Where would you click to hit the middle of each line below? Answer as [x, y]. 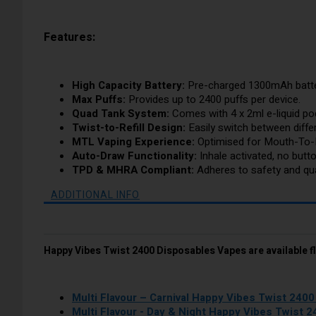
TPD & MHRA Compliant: [133, 170]
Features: [69, 37]
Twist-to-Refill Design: [129, 127]
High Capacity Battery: [128, 85]
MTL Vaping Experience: [133, 141]
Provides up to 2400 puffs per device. [213, 99]
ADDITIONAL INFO [95, 195]
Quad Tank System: [121, 113]
